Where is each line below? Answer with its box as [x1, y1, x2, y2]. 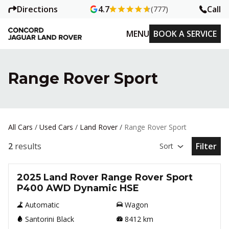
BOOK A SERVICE [153, 28, 217, 39]
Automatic [25, 200, 59, 210]
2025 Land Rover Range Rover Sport [17, 172, 193, 183]
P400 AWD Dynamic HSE [17, 182, 139, 194]
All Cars [8, 122, 33, 132]
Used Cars [39, 122, 73, 132]
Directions [17, 3, 58, 15]
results [15, 141, 41, 152]
